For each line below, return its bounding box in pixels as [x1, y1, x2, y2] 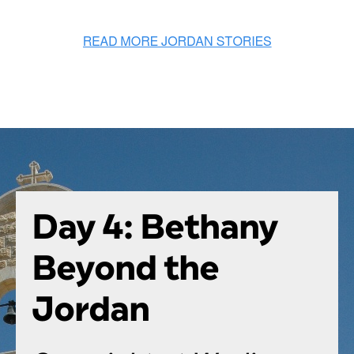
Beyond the [32, 244, 219, 292]
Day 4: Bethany [32, 203, 277, 250]
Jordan [32, 285, 149, 333]
